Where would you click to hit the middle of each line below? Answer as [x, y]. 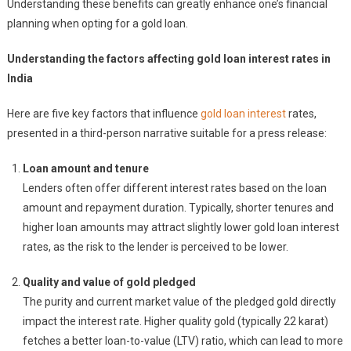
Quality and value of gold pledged [109, 282]
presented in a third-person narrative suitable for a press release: [166, 133]
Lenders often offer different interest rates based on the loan [174, 188]
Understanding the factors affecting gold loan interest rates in [168, 59]
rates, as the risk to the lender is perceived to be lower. [155, 247]
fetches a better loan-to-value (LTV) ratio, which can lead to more [183, 341]
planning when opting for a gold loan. [97, 24]
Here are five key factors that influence [103, 114]
